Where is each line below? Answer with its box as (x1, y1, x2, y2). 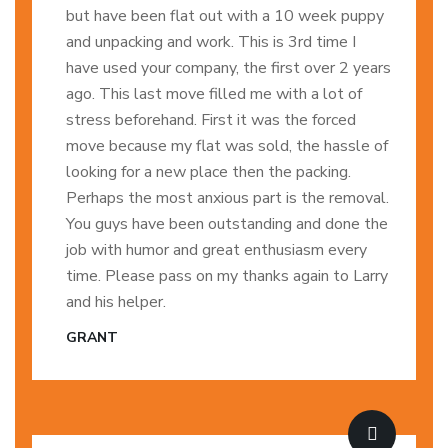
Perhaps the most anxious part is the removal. (66, 187, 389, 209)
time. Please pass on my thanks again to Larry (66, 265, 388, 287)
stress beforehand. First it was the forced (66, 109, 356, 131)
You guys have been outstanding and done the (66, 213, 388, 235)
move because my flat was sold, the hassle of (66, 135, 388, 157)
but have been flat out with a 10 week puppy (66, 5, 384, 27)
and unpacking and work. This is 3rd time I (66, 31, 356, 53)
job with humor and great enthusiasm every (66, 239, 367, 261)
